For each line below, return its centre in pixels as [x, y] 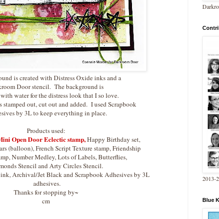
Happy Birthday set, [114, 140]
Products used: [46, 131]
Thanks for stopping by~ [46, 192]
